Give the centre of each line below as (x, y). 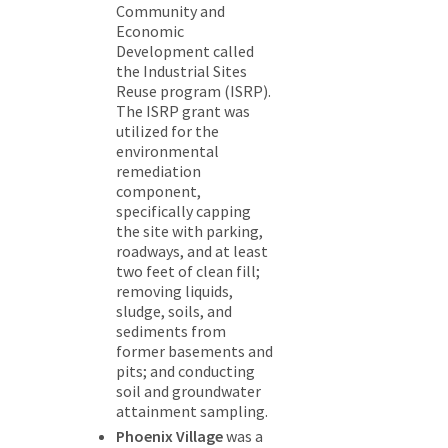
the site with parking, (189, 231)
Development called (185, 51)
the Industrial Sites (181, 71)
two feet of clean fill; (188, 271)
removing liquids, (174, 291)
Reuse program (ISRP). (193, 91)
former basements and (194, 351)
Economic (150, 31)
